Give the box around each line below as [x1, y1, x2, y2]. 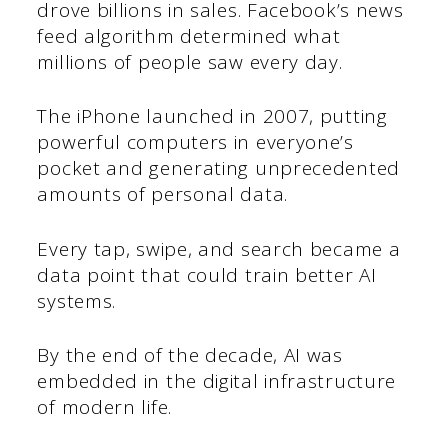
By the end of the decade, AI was [37, 342, 343, 369]
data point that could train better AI [37, 261, 377, 288]
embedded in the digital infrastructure [37, 368, 397, 395]
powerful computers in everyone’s [37, 129, 354, 156]
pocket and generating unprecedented [37, 155, 400, 182]
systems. [37, 287, 117, 314]
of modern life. [37, 394, 172, 421]
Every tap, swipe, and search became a [37, 235, 401, 262]
